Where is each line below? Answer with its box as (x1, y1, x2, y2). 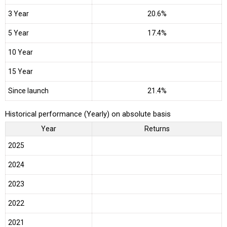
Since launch (8, 87, 49, 95)
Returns (144, 124, 170, 133)
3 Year (8, 10, 29, 18)
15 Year (8, 67, 33, 76)
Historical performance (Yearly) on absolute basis (5, 109, 171, 119)
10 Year (8, 48, 33, 57)
